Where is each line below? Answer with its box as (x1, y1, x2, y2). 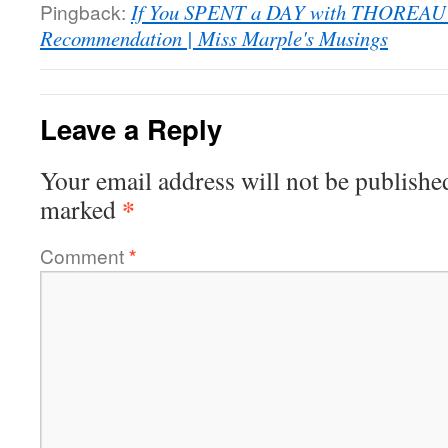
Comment (40, 242, 129, 269)
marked (40, 192, 122, 226)
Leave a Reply (40, 109, 222, 148)
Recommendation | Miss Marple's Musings (40, 24, 388, 52)
